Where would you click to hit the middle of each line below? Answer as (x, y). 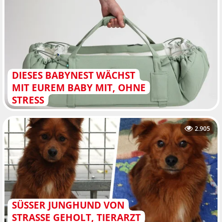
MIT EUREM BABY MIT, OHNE (79, 88)
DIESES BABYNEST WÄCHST (73, 75)
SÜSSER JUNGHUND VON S (68, 205)
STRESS (28, 100)
